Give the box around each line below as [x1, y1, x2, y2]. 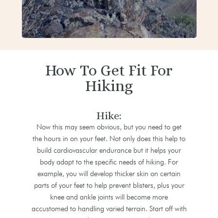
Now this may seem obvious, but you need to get [36, 123, 182, 132]
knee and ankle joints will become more [50, 193, 168, 202]
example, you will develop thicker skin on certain [37, 169, 181, 179]
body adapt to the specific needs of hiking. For [40, 158, 178, 167]
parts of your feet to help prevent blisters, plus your [34, 181, 184, 190]
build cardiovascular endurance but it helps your [37, 146, 181, 155]
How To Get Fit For [45, 61, 173, 79]
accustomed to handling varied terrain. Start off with [31, 204, 187, 214]
